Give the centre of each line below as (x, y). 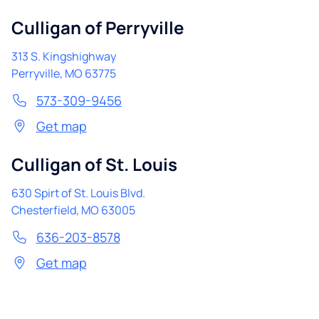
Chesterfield (44, 210)
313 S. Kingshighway (64, 56)
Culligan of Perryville (98, 27)
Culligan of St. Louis (94, 164)
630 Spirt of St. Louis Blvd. (78, 193)
